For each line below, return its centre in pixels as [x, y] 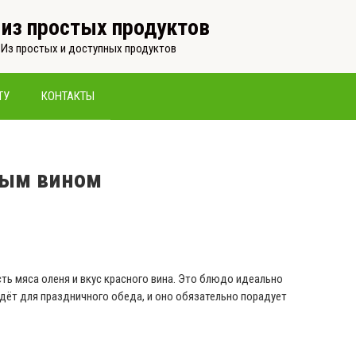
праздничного [75, 296]
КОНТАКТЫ [68, 96]
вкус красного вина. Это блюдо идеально [180, 279]
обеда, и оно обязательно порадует [198, 296]
